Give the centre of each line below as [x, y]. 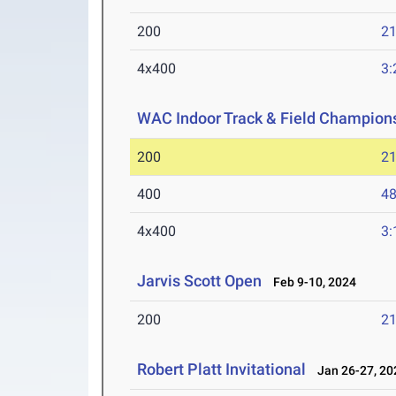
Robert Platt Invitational [222, 369]
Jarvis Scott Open [200, 281]
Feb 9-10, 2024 [311, 282]
